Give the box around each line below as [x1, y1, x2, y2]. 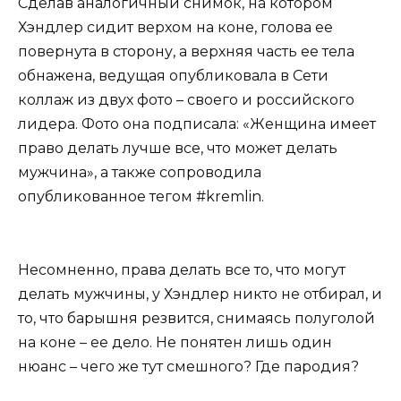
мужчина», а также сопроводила [18, 164, 261, 182]
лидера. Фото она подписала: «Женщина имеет [18, 115, 376, 133]
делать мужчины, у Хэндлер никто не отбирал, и [18, 285, 382, 303]
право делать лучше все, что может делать [18, 140, 337, 158]
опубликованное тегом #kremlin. [18, 188, 264, 206]
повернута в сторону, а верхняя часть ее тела [18, 43, 354, 61]
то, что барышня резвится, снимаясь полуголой [18, 309, 375, 327]
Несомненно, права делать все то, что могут [18, 260, 346, 278]
